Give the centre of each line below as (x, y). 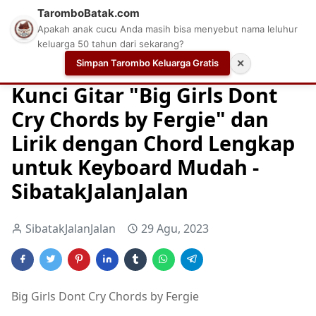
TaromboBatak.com (89, 13)
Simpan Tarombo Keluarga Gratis (147, 63)
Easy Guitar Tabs (221, 64)
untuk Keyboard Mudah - (135, 166)
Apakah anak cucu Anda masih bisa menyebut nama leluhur (168, 29)
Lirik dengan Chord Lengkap (153, 142)
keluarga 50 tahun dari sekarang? (111, 44)
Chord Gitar (135, 64)
